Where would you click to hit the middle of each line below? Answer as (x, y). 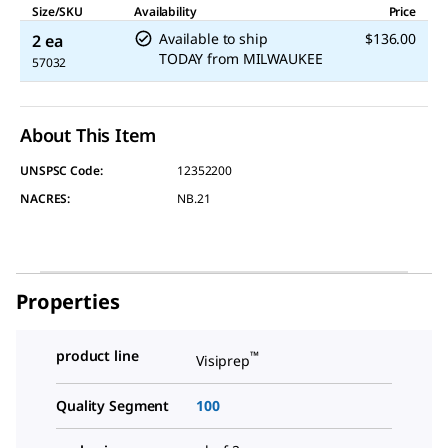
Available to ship (213, 38)
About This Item (88, 135)
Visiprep (223, 360)
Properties (68, 301)
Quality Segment (113, 405)
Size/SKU (58, 11)
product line (97, 355)
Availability (165, 11)
